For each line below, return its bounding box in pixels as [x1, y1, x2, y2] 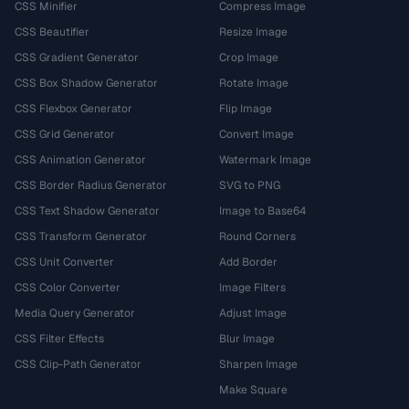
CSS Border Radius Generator [15, 178, 167, 193]
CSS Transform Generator [15, 229, 147, 244]
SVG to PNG [219, 178, 280, 193]
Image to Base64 [219, 204, 306, 218]
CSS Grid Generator [15, 127, 115, 142]
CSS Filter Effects [15, 331, 104, 346]
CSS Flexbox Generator [15, 101, 132, 116]
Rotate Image [219, 76, 288, 90]
